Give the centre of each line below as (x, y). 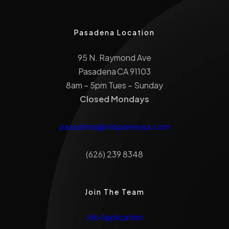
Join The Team (114, 192)
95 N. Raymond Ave (114, 58)
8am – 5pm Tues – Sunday (114, 85)
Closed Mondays (114, 99)
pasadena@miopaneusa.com (114, 127)
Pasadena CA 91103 (114, 72)
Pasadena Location (114, 32)
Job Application (114, 217)
